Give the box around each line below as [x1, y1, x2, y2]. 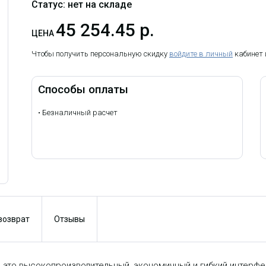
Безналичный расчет [40, 108, 118, 118]
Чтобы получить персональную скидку [31, 49, 169, 59]
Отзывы [54, 214, 85, 224]
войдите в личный [169, 49, 233, 59]
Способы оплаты [38, 83, 128, 97]
